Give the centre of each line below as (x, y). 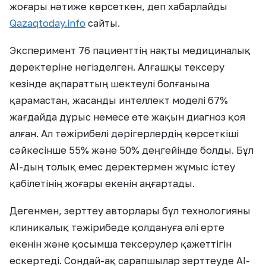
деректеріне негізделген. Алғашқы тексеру (117, 67)
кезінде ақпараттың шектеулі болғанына (110, 83)
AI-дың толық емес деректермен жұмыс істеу (122, 167)
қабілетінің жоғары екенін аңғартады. (102, 183)
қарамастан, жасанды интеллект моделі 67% (119, 100)
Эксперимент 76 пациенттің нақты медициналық (130, 50)
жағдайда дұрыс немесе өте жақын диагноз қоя (127, 117)
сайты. (103, 23)
